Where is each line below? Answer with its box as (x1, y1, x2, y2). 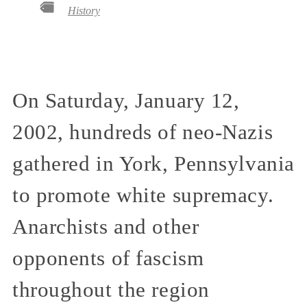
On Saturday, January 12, (12, 88, 240, 112)
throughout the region (12, 278, 210, 302)
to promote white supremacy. (12, 183, 274, 207)
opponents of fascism (12, 246, 204, 270)
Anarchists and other (12, 214, 199, 238)
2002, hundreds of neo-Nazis (12, 120, 273, 144)
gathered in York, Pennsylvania (12, 151, 295, 175)
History (67, 4, 100, 16)
